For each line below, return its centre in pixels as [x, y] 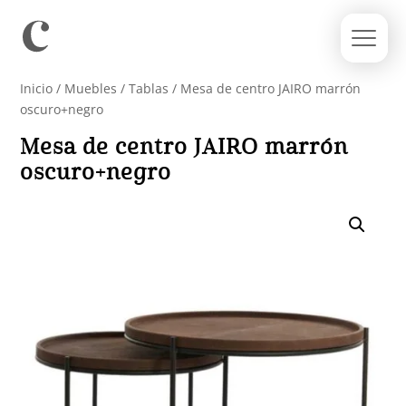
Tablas [149, 88]
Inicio [37, 88]
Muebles [91, 88]
